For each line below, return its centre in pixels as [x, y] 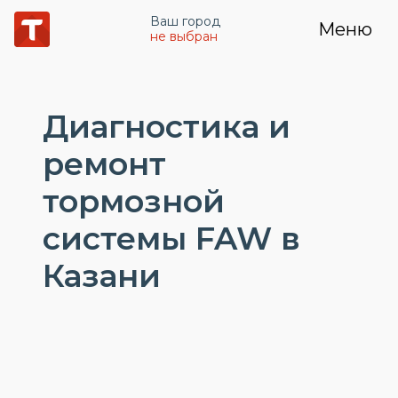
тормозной [134, 201]
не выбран [184, 36]
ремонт [104, 164]
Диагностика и [167, 127]
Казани [102, 276]
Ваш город [185, 21]
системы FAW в [171, 239]
